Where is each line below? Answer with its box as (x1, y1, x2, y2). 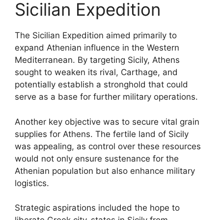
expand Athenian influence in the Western (15, 43, 179, 53)
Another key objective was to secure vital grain (15, 116, 199, 127)
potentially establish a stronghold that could (15, 80, 188, 89)
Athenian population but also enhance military (15, 165, 195, 176)
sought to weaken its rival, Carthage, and (15, 67, 178, 77)
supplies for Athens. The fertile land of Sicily (15, 129, 189, 139)
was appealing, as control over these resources (15, 141, 201, 151)
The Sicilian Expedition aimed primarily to (15, 30, 177, 40)
